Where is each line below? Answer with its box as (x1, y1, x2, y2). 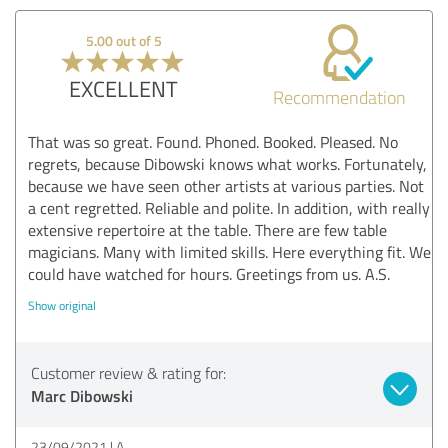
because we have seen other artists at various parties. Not (28, 174, 424, 197)
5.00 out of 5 (85, 30, 162, 50)
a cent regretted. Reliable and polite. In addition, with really (28, 196, 430, 219)
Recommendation (272, 84, 406, 109)
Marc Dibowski (31, 383, 133, 407)
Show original (28, 296, 96, 314)
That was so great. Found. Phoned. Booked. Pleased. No (28, 130, 398, 153)
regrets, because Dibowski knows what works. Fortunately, (28, 152, 427, 175)
